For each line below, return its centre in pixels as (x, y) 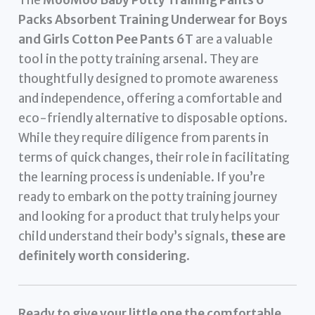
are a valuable (233, 40)
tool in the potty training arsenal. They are (139, 59)
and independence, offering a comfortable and (150, 99)
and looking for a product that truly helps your (149, 217)
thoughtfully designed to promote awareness (149, 79)
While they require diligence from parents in (144, 138)
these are (258, 237)
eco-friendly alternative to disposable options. (153, 118)
